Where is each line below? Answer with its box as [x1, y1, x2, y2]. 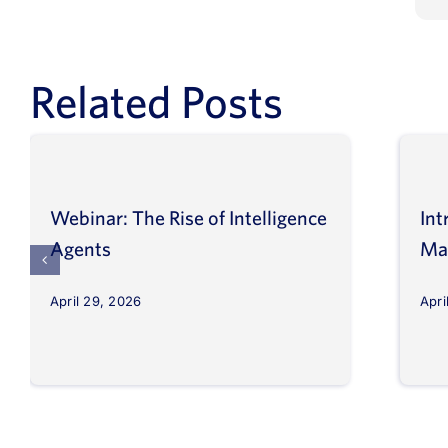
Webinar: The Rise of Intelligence [50, 205, 327, 229]
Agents [50, 236, 111, 260]
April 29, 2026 [50, 292, 142, 309]
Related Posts [30, 75, 283, 127]
